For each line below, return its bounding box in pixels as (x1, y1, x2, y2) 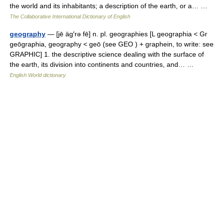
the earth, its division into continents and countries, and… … (10, 61, 198, 68)
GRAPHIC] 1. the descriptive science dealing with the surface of (10, 50, 204, 58)
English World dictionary (10, 72, 66, 78)
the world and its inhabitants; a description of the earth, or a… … (10, 2, 211, 10)
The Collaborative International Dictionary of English (10, 14, 130, 19)
